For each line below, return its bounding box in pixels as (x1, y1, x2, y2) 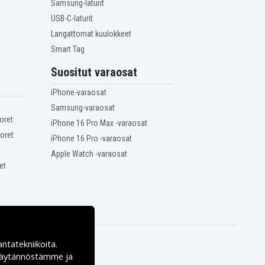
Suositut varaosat (51, 65, 138, 80)
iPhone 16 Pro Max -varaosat (51, 118, 148, 128)
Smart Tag (51, 44, 85, 54)
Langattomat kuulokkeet (51, 29, 132, 39)
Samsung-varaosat (51, 103, 115, 113)
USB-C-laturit (51, 14, 93, 24)
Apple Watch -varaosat (51, 149, 128, 159)
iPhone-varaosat (51, 88, 107, 98)
